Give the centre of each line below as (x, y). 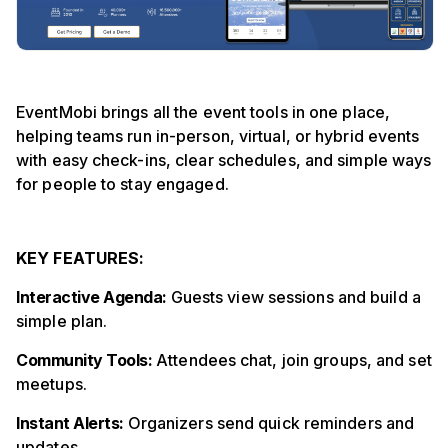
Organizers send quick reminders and (269, 423)
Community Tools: (84, 360)
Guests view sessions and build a (293, 297)
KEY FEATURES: (80, 258)
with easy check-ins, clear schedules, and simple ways (224, 160)
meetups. (51, 384)
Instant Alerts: (70, 423)
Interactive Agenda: (91, 297)
